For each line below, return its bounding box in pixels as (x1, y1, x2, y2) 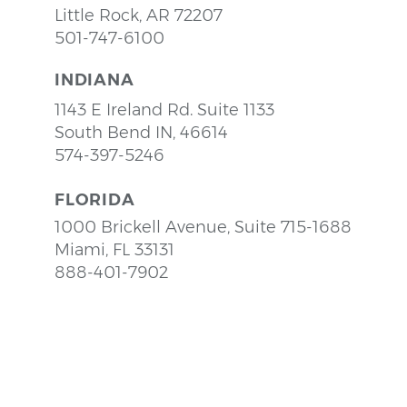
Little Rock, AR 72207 (54, 5, 223, 25)
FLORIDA (54, 190, 136, 210)
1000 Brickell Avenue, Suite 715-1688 (54, 217, 352, 237)
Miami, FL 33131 (54, 240, 174, 260)
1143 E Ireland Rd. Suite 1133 (54, 100, 274, 120)
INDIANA (54, 70, 135, 90)
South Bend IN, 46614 (54, 123, 228, 143)
